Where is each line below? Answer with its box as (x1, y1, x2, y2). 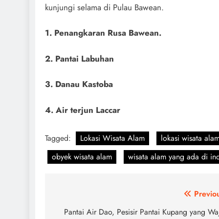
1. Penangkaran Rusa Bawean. (45, 27, 161, 39)
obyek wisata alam (52, 151, 112, 163)
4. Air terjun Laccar (45, 104, 120, 116)
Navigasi (54, 188, 102, 205)
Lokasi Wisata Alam (80, 132, 145, 144)
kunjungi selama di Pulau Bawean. (45, 1, 164, 13)
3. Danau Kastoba (45, 78, 113, 90)
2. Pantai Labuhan (45, 52, 114, 65)
